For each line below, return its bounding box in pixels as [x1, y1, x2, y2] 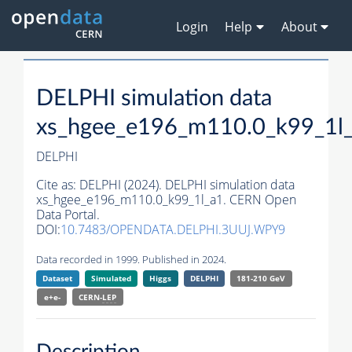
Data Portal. [36, 206, 100, 224]
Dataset [42, 273, 73, 284]
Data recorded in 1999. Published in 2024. [36, 252, 226, 267]
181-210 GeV [236, 273, 286, 284]
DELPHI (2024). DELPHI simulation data [79, 176, 295, 194]
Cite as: [36, 176, 79, 194]
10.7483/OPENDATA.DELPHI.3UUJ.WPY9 [60, 221, 285, 239]
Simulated [90, 273, 131, 284]
